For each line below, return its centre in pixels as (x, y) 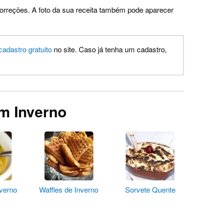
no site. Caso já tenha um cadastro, (109, 49)
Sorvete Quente (150, 190)
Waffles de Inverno (69, 190)
